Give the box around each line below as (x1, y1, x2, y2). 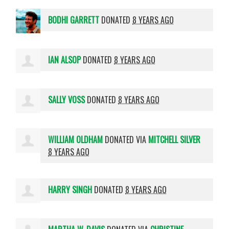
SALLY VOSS (48, 93, 85, 106)
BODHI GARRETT (48, 13, 100, 26)
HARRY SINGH (48, 183, 93, 196)
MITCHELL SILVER (148, 133, 201, 146)
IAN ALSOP (48, 53, 81, 66)
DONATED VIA (103, 133, 149, 146)
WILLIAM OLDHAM (48, 133, 103, 146)
